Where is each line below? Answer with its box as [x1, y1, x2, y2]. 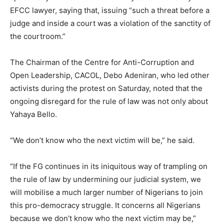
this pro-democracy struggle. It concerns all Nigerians [10, 200, 200, 210]
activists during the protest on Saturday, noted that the [10, 83, 202, 93]
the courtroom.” [10, 31, 65, 41]
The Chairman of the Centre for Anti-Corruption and [10, 57, 194, 67]
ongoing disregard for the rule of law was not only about [10, 96, 208, 106]
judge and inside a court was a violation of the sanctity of [10, 18, 210, 28]
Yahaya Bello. [10, 109, 57, 119]
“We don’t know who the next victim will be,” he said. [10, 135, 194, 145]
